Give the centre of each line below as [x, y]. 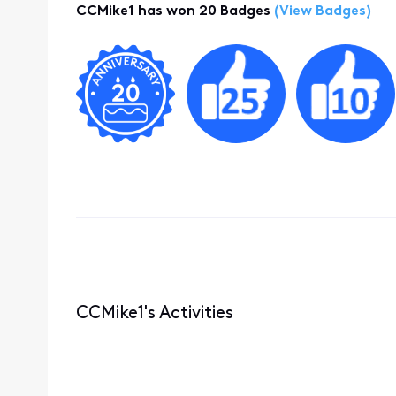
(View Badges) [320, 12]
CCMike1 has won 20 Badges [173, 12]
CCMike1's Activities [154, 313]
